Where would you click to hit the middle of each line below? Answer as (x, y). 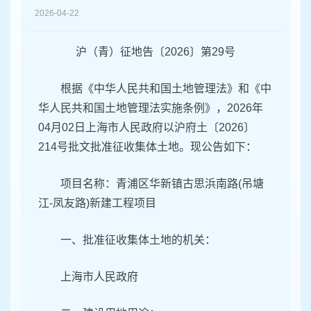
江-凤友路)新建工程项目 (97, 203)
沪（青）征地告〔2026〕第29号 (155, 52)
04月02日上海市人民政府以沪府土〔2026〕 (146, 128)
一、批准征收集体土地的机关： (138, 240)
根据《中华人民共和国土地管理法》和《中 (166, 89)
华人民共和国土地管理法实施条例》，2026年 (151, 108)
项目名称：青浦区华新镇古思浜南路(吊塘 (162, 184)
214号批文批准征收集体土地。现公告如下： (148, 147)
